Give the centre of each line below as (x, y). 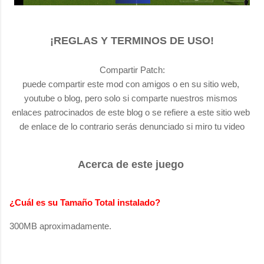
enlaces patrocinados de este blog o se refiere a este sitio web (131, 112)
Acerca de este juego (131, 164)
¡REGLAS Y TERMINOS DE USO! (132, 40)
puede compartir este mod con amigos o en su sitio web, (131, 84)
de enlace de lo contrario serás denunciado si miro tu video (132, 126)
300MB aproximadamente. (60, 226)
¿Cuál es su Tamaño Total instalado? (85, 202)
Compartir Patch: (132, 70)
